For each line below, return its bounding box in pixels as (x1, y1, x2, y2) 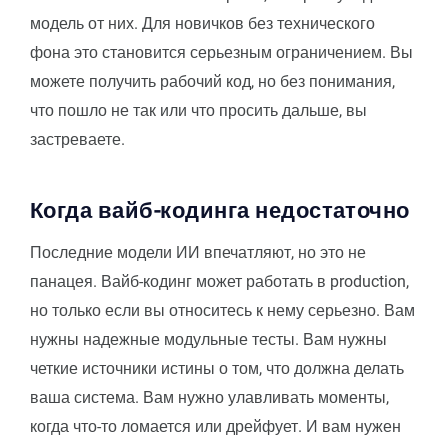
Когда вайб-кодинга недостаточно (30, 197, 410, 223)
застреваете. (30, 129, 125, 149)
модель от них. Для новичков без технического (30, 13, 375, 33)
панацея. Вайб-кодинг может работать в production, (30, 271, 409, 291)
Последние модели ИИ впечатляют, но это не (30, 242, 366, 262)
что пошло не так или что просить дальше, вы (30, 100, 367, 120)
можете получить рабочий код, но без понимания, (30, 71, 395, 91)
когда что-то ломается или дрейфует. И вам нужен (30, 416, 401, 436)
